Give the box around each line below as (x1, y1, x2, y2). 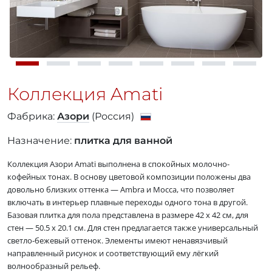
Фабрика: (7, 110, 57, 123)
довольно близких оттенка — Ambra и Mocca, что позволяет (7, 184, 234, 195)
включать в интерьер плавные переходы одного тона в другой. (7, 197, 248, 208)
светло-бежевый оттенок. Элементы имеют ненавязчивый (7, 235, 228, 246)
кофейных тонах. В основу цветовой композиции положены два (7, 171, 251, 183)
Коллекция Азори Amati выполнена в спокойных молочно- (7, 158, 229, 170)
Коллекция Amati (7, 83, 163, 105)
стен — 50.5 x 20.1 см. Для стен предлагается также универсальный (7, 222, 258, 234)
